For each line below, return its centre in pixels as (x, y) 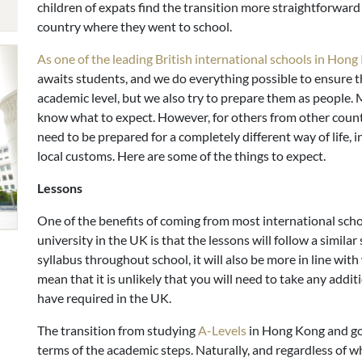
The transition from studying (118, 330)
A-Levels (222, 330)
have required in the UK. (104, 297)
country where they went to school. (135, 26)
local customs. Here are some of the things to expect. (181, 155)
